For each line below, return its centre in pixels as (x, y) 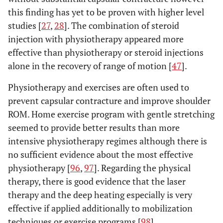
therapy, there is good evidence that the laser (97, 181)
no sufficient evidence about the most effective (101, 154)
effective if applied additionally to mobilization (100, 208)
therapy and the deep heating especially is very (100, 195)
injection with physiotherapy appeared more (96, 39)
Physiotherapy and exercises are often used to (99, 87)
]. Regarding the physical (142, 168)
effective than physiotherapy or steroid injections (106, 52)
